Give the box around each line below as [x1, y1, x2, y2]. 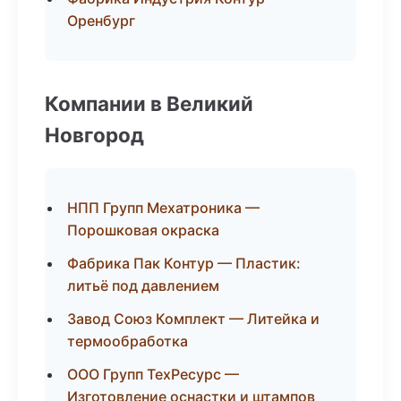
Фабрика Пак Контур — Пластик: [67, 254, 301, 272]
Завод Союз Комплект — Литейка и [67, 310, 320, 328]
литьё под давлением [67, 277, 219, 294]
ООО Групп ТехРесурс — [67, 365, 239, 383]
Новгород [45, 123, 144, 147]
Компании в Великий [45, 91, 253, 115]
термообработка [67, 332, 188, 350]
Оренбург [67, 12, 135, 30]
